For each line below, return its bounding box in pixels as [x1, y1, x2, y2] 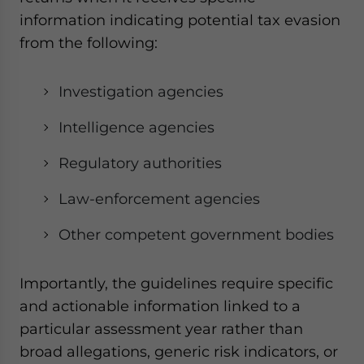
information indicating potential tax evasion [19, 11, 340, 28]
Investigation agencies [58, 83, 223, 100]
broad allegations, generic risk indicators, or [19, 343, 338, 360]
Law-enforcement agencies [58, 190, 260, 207]
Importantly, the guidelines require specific [19, 275, 333, 292]
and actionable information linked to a [19, 297, 301, 314]
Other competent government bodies [58, 226, 334, 243]
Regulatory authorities [58, 154, 222, 171]
